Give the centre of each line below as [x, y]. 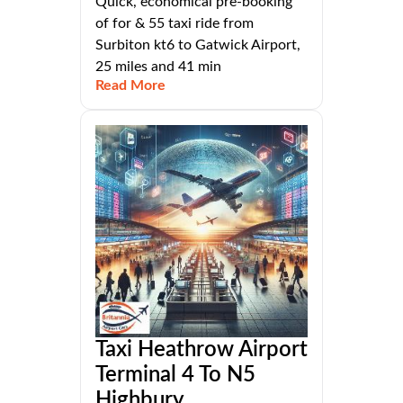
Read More [130, 86]
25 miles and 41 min [158, 67]
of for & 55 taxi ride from [175, 24]
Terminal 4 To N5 [175, 376]
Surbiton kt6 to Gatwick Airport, [198, 45]
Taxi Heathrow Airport [201, 350]
